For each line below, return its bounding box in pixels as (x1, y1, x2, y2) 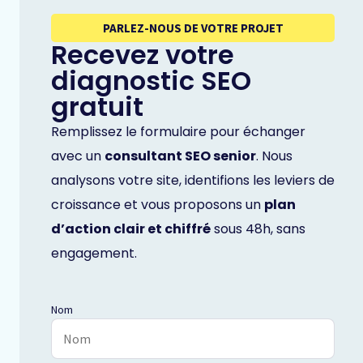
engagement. (51, 244, 137, 263)
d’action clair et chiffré (51, 220, 211, 239)
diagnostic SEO (51, 62, 251, 100)
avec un (51, 147, 105, 166)
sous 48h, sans (211, 220, 305, 239)
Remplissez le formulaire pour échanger (51, 122, 305, 142)
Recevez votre (51, 36, 234, 74)
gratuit (51, 88, 143, 126)
